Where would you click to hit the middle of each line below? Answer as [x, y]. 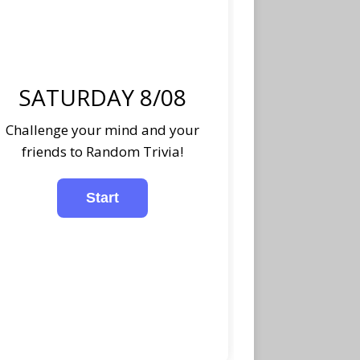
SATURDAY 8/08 [103, 97]
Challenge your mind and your [103, 129]
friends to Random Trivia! [103, 151]
